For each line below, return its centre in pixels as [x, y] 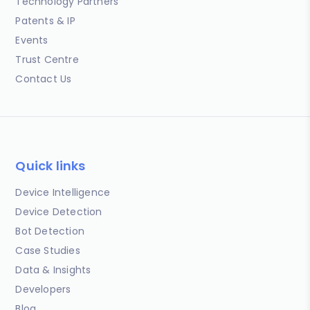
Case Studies [48, 250]
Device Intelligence [63, 192]
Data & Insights [53, 270]
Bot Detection [50, 231]
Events [32, 40]
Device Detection [59, 212]
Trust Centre [47, 60]
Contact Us [44, 79]
